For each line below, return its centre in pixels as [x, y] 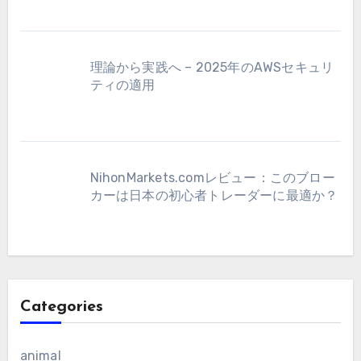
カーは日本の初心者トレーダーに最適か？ [214, 196]
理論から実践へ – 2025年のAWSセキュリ [212, 68]
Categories [61, 307]
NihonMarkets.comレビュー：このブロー [212, 178]
